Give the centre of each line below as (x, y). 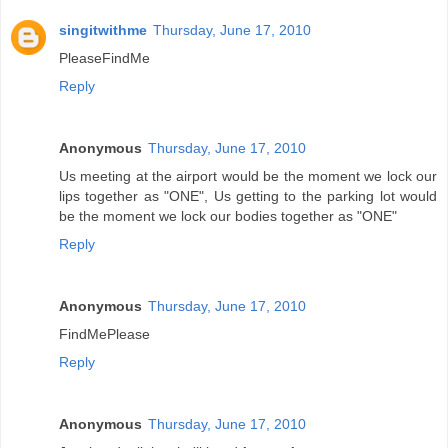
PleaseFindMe (104, 58)
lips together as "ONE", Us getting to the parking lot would (248, 196)
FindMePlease (104, 334)
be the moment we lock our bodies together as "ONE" (228, 216)
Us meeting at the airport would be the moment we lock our (248, 176)
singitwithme (103, 30)
